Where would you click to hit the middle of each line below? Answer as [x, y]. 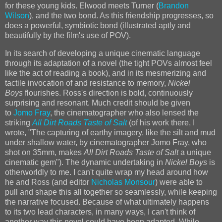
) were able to [179, 182]
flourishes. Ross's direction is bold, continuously [108, 93]
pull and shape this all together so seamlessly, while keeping [111, 192]
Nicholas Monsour [123, 182]
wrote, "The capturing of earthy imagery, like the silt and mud [110, 133]
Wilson [17, 16]
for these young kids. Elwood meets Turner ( [82, 6]
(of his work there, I [162, 123]
